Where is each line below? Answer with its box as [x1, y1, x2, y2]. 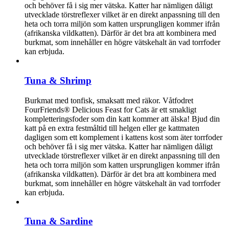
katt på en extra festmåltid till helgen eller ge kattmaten [25, 123, 199, 132]
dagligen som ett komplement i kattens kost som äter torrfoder [25, 132, 222, 142]
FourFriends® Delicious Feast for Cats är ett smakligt [25, 105, 196, 114]
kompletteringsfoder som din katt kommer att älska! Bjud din [25, 114, 220, 123]
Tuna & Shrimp [25, 75, 91, 86]
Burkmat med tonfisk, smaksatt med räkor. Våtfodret [25, 96, 193, 105]
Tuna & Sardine [25, 216, 93, 227]
